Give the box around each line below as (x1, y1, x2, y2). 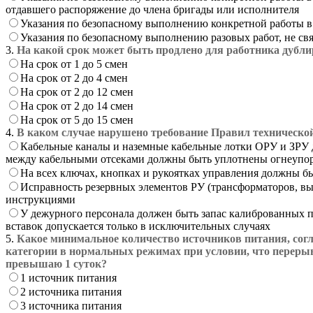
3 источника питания (20, 299, 122, 312)
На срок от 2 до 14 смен (20, 99, 133, 112)
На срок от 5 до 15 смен (20, 113, 133, 126)
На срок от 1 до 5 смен (20, 57, 128, 70)
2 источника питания (20, 285, 122, 298)
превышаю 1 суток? (6, 257, 107, 270)
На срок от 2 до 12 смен (20, 85, 133, 98)
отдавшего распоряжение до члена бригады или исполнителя (6, 3, 299, 15)
